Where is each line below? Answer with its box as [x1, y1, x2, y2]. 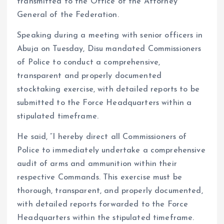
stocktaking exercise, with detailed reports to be [17, 85, 199, 93]
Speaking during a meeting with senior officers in [17, 31, 202, 39]
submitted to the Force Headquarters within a [17, 98, 192, 107]
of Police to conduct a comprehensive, [17, 58, 160, 66]
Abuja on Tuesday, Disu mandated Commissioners [17, 44, 201, 53]
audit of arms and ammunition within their [17, 159, 177, 168]
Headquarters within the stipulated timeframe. [17, 213, 194, 222]
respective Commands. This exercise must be [17, 173, 182, 181]
